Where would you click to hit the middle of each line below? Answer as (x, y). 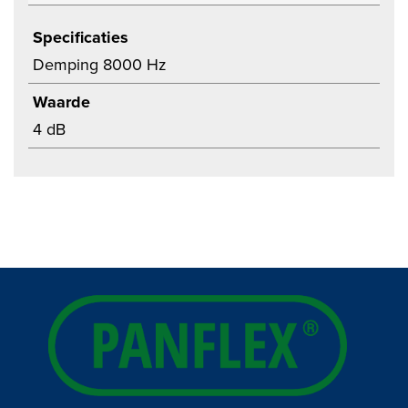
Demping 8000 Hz (100, 65)
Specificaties (81, 37)
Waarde (61, 102)
